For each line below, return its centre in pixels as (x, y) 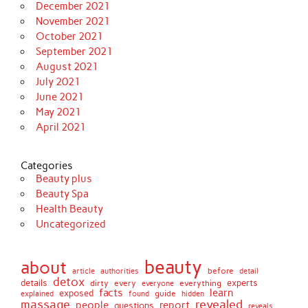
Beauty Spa (62, 194)
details (34, 283)
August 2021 (67, 67)
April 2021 (60, 128)
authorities (120, 271)
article (84, 271)
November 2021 (73, 22)
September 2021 (74, 52)
